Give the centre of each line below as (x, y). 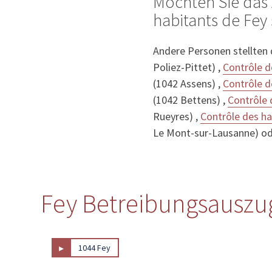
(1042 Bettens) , (190, 100)
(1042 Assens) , (188, 83)
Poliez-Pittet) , (188, 67)
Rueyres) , (177, 116)
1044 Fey (95, 247)
